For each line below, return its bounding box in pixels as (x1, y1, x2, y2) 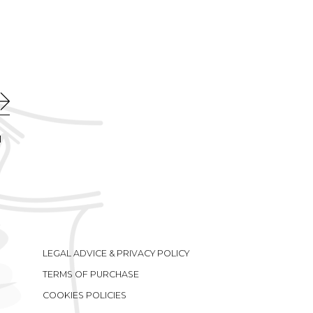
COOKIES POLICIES (42, 290, 126, 300)
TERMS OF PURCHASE (42, 269, 139, 279)
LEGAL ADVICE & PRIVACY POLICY (42, 248, 189, 259)
